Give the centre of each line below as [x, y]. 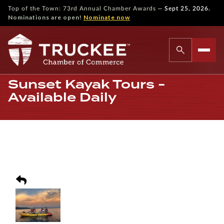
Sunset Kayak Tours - [86, 84]
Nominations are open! [46, 17]
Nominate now [107, 17]
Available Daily [62, 97]
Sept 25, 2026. [187, 8]
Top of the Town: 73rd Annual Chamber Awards [82, 8]
